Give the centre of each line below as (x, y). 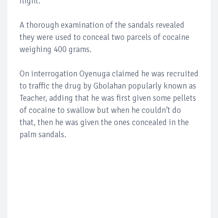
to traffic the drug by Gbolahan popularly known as (108, 86)
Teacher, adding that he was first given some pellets (108, 98)
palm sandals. (43, 135)
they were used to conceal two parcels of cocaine (104, 37)
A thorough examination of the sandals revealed (102, 25)
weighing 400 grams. (55, 49)
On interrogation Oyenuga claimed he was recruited (109, 74)
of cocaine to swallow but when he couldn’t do (100, 110)
